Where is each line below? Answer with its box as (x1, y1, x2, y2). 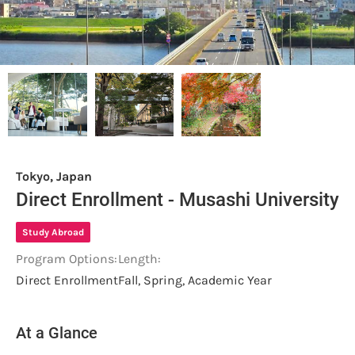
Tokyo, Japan (16, 168, 92, 184)
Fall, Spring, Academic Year (118, 272, 272, 288)
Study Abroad (22, 226, 84, 238)
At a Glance (16, 323, 97, 342)
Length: (118, 250, 161, 266)
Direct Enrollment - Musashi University (16, 188, 339, 211)
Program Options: (16, 250, 117, 266)
